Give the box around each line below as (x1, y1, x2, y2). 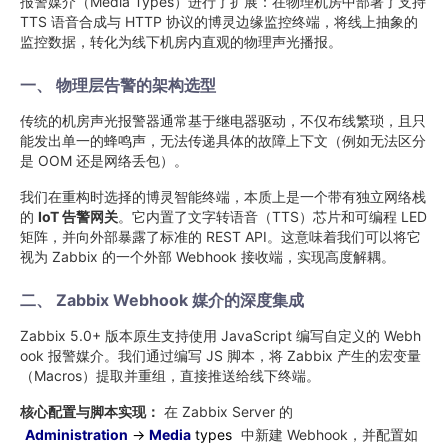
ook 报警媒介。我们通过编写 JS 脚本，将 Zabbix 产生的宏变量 (20, 347, 421, 364)
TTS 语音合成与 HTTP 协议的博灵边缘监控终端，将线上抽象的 (20, 13, 418, 30)
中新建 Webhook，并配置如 (237, 426, 418, 443)
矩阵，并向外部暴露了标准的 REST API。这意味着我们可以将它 (20, 228, 421, 245)
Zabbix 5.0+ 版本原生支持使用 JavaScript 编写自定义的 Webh (20, 327, 421, 344)
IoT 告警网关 (38, 208, 118, 225)
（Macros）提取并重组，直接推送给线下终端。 (20, 367, 320, 384)
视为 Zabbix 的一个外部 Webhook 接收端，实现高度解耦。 (20, 248, 395, 265)
